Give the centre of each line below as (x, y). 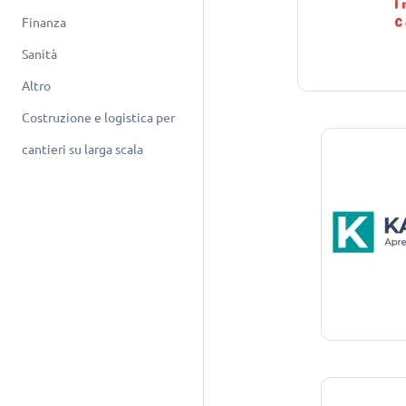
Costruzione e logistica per (98, 118)
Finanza (44, 23)
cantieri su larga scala (82, 150)
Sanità (39, 54)
